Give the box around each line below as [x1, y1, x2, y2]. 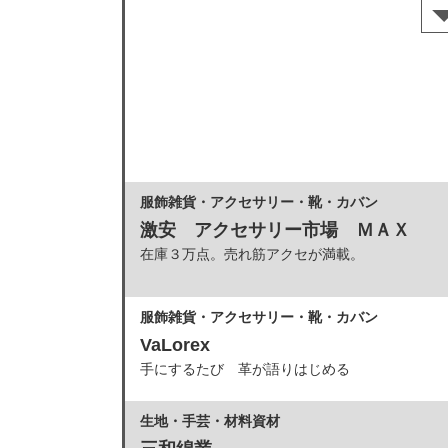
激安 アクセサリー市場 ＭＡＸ [140, 220, 410, 240]
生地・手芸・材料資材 [140, 413, 280, 429]
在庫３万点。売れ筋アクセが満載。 [140, 247, 364, 262]
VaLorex [140, 334, 210, 355]
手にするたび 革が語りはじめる [140, 361, 350, 377]
